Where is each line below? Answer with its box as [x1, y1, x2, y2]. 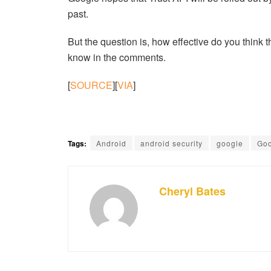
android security [140, 138, 203, 149]
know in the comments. [68, 50, 166, 65]
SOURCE [70, 78, 113, 93]
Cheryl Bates [159, 183, 226, 200]
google [217, 138, 243, 149]
